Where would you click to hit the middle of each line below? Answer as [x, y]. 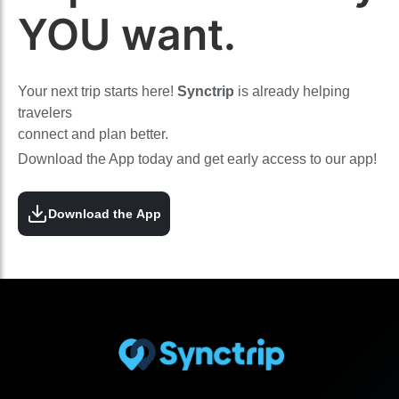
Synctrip [204, 91]
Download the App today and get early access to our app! [197, 159]
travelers [45, 113]
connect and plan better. [93, 134]
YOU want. [127, 34]
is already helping [292, 91]
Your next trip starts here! [96, 91]
